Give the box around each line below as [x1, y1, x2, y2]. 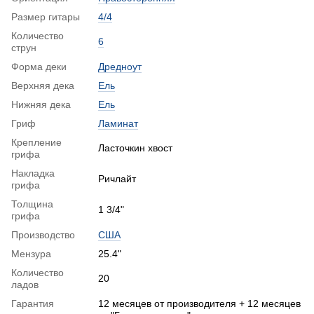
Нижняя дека [11, 98, 71, 110]
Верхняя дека [11, 79, 74, 91]
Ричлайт [98, 172, 136, 184]
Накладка [11, 167, 55, 179]
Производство [11, 228, 75, 240]
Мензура [11, 247, 51, 259]
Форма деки [11, 60, 67, 72]
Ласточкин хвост [98, 142, 172, 153]
